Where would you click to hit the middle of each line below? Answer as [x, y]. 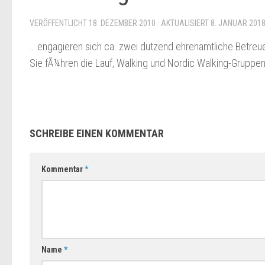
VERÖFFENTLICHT [59, 23]
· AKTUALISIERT [183, 23]
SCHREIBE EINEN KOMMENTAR [97, 134]
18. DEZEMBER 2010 [122, 23]
